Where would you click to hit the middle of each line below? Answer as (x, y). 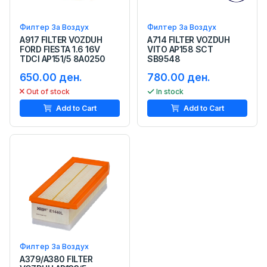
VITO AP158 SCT (180, 49)
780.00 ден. (179, 77)
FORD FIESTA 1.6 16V (60, 49)
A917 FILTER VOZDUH (61, 39)
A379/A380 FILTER (56, 259)
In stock (170, 91)
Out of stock (48, 91)
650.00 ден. (51, 77)
